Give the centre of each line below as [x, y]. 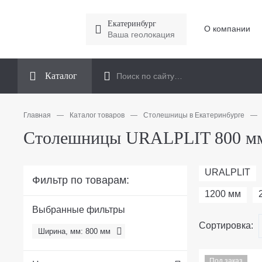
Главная [37, 115]
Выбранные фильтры [79, 209]
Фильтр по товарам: [81, 180]
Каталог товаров [97, 115]
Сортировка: [226, 226]
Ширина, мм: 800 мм [74, 231]
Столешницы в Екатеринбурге [194, 115]
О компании [227, 29]
